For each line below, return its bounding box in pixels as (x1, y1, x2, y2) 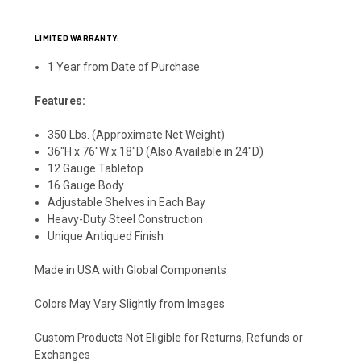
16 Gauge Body (48, 178, 125, 192)
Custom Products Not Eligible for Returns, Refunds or (35, 330, 303, 344)
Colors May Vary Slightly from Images (35, 297, 225, 310)
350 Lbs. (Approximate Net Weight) (48, 127, 226, 141)
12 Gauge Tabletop (48, 161, 144, 175)
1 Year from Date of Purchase (48, 60, 201, 73)
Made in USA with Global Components (35, 263, 226, 276)
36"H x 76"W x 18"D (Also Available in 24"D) (48, 144, 264, 158)
